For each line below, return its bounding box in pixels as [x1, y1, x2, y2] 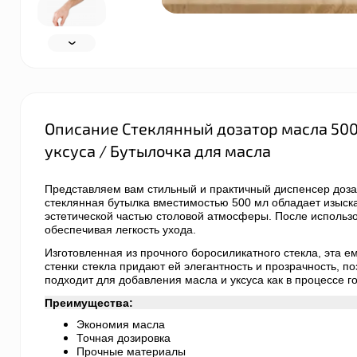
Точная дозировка [76, 331, 171, 344]
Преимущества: [45, 296, 133, 309]
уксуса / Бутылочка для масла [45, 141, 271, 160]
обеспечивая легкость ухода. [45, 223, 196, 236]
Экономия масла [76, 318, 165, 331]
